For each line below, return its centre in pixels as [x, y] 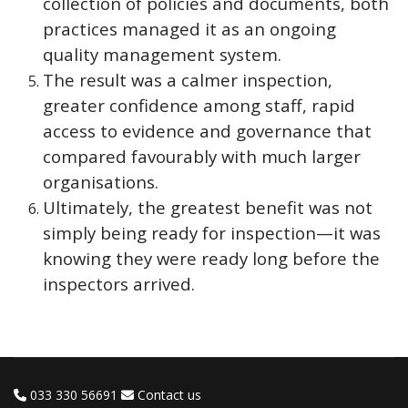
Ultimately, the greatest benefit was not [208, 207]
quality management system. [162, 54]
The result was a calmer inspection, [188, 80]
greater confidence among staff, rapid [199, 105]
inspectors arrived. [119, 284]
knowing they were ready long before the [211, 258]
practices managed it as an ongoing [189, 29]
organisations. [101, 182]
